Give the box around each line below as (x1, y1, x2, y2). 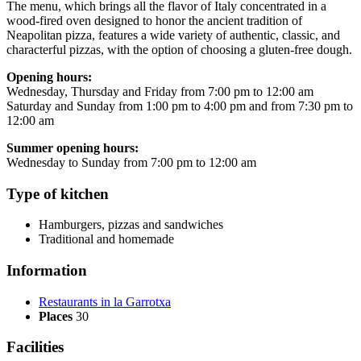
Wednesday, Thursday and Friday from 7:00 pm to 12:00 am (6, 84, 313, 98)
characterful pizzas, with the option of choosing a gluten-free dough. (6, 42, 352, 56)
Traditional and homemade (39, 232, 174, 247)
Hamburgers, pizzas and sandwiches (39, 218, 223, 232)
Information (6, 261, 87, 279)
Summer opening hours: (6, 140, 139, 155)
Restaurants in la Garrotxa (39, 294, 171, 309)
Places (39, 309, 73, 323)
